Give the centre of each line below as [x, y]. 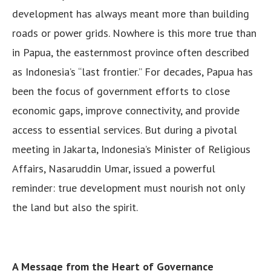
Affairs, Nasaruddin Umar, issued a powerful [114, 168]
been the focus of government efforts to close [121, 91]
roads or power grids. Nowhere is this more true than [134, 33]
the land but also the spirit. [75, 207]
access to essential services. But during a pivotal [125, 130]
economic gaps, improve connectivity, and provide [126, 110]
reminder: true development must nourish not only [128, 188]
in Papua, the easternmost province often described [131, 52]
